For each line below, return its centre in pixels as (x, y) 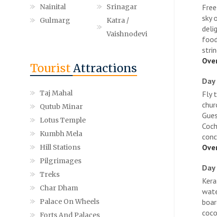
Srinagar (122, 7)
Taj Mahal (56, 93)
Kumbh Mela (61, 133)
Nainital (53, 7)
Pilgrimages (61, 161)
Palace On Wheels (70, 201)
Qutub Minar (61, 106)
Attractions (105, 68)
